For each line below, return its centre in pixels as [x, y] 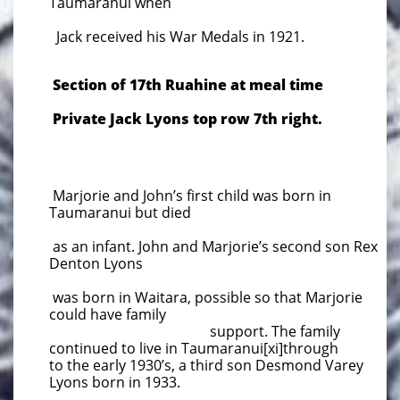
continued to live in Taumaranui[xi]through [194, 348]
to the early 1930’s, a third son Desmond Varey [206, 365]
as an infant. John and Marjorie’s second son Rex [213, 246]
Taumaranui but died [120, 212]
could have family [217, 314]
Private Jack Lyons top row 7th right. [186, 119]
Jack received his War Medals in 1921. [177, 37]
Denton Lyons [96, 263]
